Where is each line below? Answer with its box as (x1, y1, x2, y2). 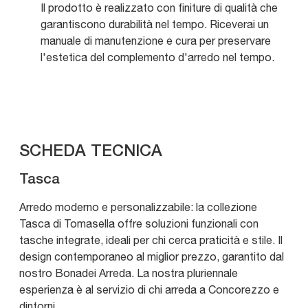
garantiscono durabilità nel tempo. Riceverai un (41, 18, 269, 31)
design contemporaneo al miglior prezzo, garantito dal (19, 250, 284, 263)
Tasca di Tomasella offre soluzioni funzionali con (19, 217, 258, 230)
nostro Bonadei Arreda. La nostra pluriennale (19, 267, 238, 280)
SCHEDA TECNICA (19, 144, 162, 159)
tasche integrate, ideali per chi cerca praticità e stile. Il (19, 234, 283, 247)
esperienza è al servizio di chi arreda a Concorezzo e (19, 283, 279, 296)
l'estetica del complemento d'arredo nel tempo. (41, 51, 274, 64)
